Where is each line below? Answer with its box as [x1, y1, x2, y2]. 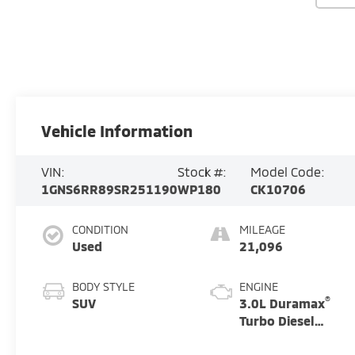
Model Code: [250, 163, 326, 179]
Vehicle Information [41, 121, 193, 140]
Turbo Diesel [239, 312, 315, 328]
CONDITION [72, 222, 129, 236]
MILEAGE [239, 222, 286, 236]
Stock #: [177, 163, 227, 179]
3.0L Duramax [239, 295, 326, 311]
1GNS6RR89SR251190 [41, 181, 178, 197]
